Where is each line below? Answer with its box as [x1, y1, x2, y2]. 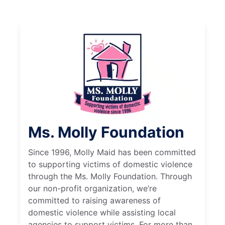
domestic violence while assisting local [28, 207, 176, 217]
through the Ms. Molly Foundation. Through [28, 171, 192, 181]
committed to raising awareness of [28, 195, 161, 205]
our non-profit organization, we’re [28, 183, 157, 193]
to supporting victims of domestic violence [28, 159, 192, 169]
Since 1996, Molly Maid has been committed [28, 147, 196, 157]
